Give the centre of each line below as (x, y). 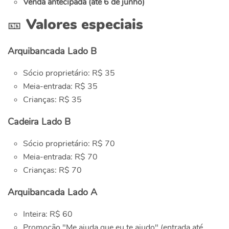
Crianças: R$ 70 (52, 170)
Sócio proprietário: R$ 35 (69, 73)
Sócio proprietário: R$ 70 (69, 144)
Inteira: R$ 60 (48, 214)
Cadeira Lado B (39, 122)
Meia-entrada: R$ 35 (60, 87)
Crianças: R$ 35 (52, 100)
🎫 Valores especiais (75, 25)
